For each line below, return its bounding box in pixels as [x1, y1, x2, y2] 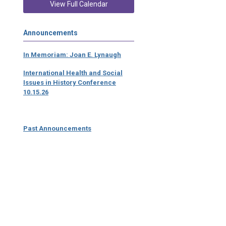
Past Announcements [23, 124, 91, 132]
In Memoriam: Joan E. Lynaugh [23, 50, 121, 59]
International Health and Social [23, 69, 123, 77]
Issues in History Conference [23, 78, 116, 86]
